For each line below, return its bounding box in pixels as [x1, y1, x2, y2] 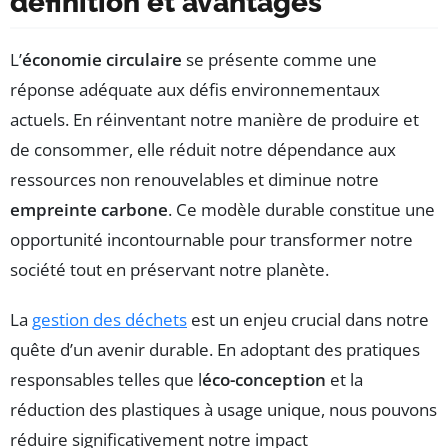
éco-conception [202, 367, 326, 391]
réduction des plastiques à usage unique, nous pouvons [10, 397, 437, 421]
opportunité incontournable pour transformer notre [10, 227, 413, 251]
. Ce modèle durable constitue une [168, 197, 435, 221]
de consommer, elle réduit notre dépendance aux [10, 137, 396, 161]
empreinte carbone [10, 197, 168, 221]
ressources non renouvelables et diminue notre [10, 167, 379, 191]
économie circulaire [22, 47, 182, 71]
